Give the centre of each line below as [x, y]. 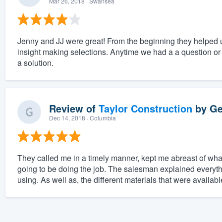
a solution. [35, 63]
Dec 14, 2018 [67, 118]
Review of [74, 109]
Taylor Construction [145, 109]
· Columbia [100, 118]
